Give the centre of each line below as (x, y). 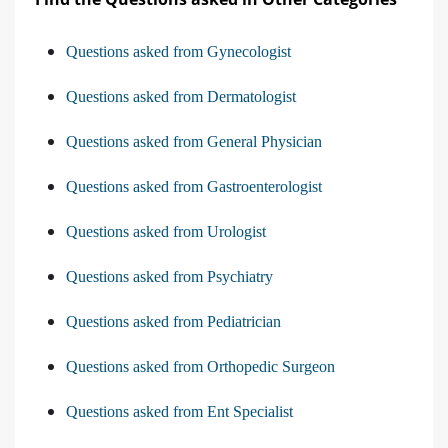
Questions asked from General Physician (194, 142)
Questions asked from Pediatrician (173, 322)
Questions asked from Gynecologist (178, 52)
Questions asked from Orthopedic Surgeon (200, 367)
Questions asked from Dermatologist (181, 97)
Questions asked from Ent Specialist (179, 412)
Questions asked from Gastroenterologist (194, 187)
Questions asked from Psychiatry (169, 277)
